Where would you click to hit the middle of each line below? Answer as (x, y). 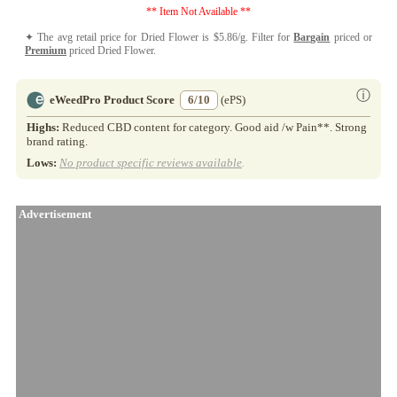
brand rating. (57, 142)
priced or (351, 37)
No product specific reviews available (151, 163)
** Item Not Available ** (198, 12)
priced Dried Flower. (111, 51)
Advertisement (54, 215)
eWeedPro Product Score (112, 100)
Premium (46, 51)
